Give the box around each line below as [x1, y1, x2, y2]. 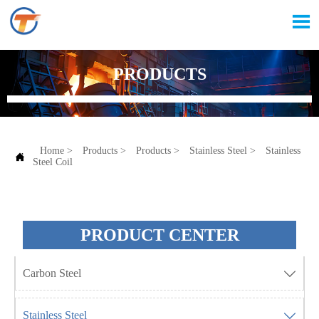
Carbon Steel [23, 267, 81, 280]
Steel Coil [33, 157, 73, 168]
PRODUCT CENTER [80, 226, 239, 245]
